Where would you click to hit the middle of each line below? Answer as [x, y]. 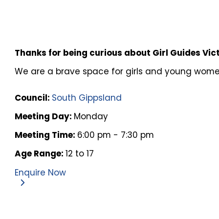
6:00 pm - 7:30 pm [116, 135]
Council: [33, 98]
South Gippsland [87, 98]
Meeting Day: [44, 116]
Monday [91, 116]
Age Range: [40, 153]
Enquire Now [41, 173]
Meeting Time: [46, 135]
